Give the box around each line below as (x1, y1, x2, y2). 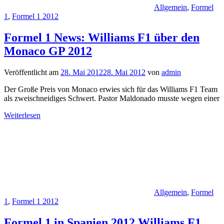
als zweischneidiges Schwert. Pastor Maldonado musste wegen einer (4, 93, 219, 102)
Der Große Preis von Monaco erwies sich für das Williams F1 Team (4, 84, 217, 93)
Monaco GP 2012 (4, 44, 92, 57)
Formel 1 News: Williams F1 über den (4, 30, 199, 44)
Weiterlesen (4, 110, 40, 119)
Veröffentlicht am (4, 67, 60, 76)
